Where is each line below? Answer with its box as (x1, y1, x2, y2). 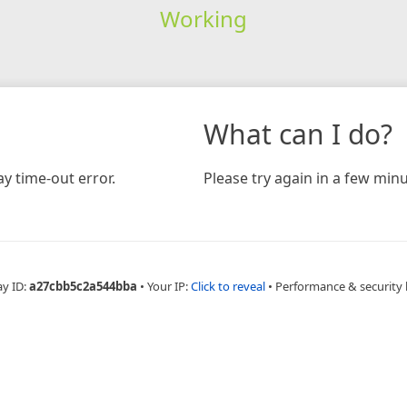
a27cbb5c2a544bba (28, 277, 137, 294)
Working (159, 3, 247, 34)
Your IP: (146, 277, 191, 294)
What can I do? (203, 114, 392, 153)
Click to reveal (190, 277, 265, 294)
